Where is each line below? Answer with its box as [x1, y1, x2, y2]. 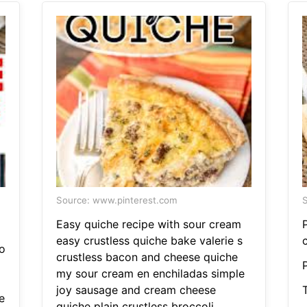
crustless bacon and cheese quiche [56, 250, 238, 265]
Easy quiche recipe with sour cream [56, 217, 241, 232]
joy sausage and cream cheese [56, 283, 216, 297]
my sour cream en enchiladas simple [56, 267, 245, 281]
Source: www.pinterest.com [56, 195, 177, 206]
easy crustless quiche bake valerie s [56, 234, 243, 248]
